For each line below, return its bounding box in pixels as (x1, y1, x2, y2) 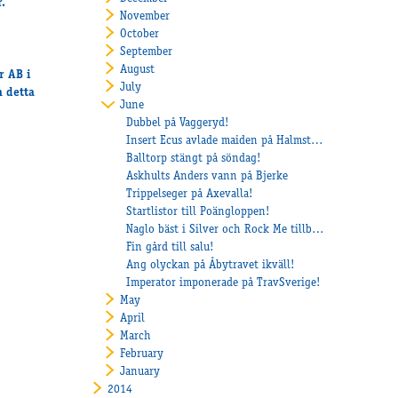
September (119, 45, 172, 59)
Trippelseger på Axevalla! (126, 187, 254, 201)
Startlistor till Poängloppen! (126, 205, 271, 219)
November (119, 10, 170, 23)
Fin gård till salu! (126, 241, 215, 254)
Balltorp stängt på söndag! (126, 152, 262, 165)
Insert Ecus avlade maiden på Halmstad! (311, 134, 324, 147)
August (119, 63, 155, 76)
